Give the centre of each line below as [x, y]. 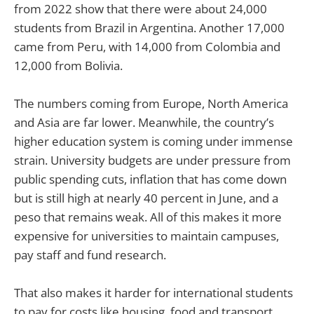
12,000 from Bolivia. [68, 66]
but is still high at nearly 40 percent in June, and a [146, 198]
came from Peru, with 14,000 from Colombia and [147, 47]
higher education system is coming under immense [153, 142]
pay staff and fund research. [90, 255]
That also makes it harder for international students [153, 293]
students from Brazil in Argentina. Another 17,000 [149, 28]
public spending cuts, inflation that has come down [150, 179]
